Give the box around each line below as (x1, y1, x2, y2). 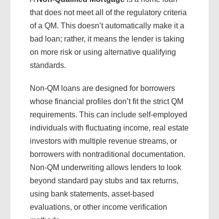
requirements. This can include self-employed (30, 110, 187, 119)
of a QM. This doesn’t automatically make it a (30, 22, 184, 30)
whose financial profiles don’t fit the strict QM (30, 97, 183, 106)
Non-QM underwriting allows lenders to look (30, 163, 181, 172)
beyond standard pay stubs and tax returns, (30, 176, 178, 185)
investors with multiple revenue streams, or (30, 137, 177, 145)
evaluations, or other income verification (30, 203, 167, 211)
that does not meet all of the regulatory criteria (30, 8, 187, 17)
